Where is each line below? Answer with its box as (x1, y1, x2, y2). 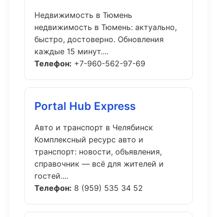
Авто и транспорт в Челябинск (34, 123, 153, 132)
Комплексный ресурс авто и (34, 135, 143, 144)
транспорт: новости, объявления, (34, 147, 162, 156)
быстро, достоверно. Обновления (34, 34, 164, 44)
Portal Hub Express (34, 99, 136, 112)
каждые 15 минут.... (34, 46, 108, 56)
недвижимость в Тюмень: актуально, (34, 22, 177, 32)
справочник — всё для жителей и (34, 159, 164, 169)
